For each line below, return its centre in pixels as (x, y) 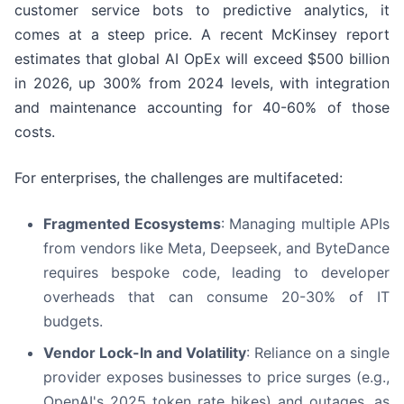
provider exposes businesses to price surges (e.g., (216, 377)
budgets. (73, 321)
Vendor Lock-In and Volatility (145, 353)
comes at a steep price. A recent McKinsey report (202, 35)
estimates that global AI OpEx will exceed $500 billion (202, 59)
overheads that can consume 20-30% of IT (216, 297)
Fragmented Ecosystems (132, 224)
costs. (35, 132)
